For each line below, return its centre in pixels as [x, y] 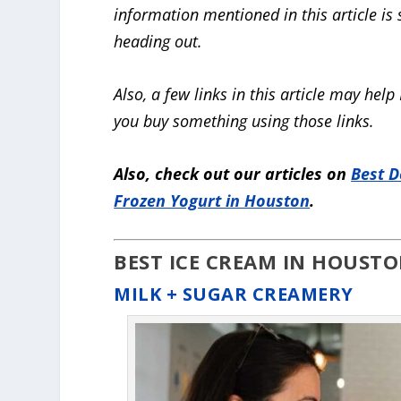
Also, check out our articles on [233, 173]
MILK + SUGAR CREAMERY [234, 294]
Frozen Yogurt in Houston [212, 200]
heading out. [158, 42]
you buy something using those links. [244, 120]
